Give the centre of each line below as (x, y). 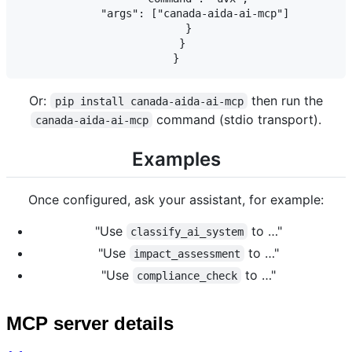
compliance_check (187, 275)
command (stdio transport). (236, 119)
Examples (176, 159)
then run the (285, 100)
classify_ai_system (187, 231)
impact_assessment (187, 253)
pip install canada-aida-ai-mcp (149, 101)
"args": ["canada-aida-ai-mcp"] (176, 13)
